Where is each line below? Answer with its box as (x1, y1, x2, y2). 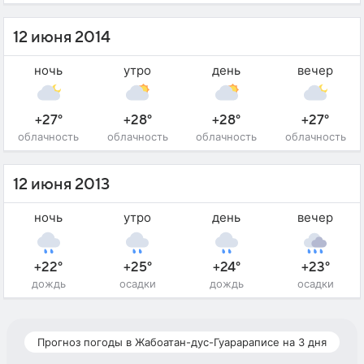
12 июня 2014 (13, 28, 110, 46)
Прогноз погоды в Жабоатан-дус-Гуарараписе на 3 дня (37, 335, 327, 349)
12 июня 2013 (13, 175, 110, 193)
